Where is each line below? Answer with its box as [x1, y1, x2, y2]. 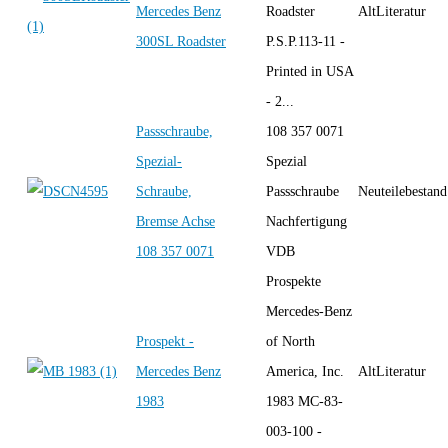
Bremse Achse [136, 213, 215, 229]
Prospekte [266, 273, 321, 289]
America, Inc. [266, 363, 344, 379]
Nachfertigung [266, 213, 347, 229]
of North [266, 333, 315, 349]
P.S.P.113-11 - [266, 33, 345, 49]
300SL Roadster [136, 33, 226, 49]
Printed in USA [266, 63, 353, 79]
